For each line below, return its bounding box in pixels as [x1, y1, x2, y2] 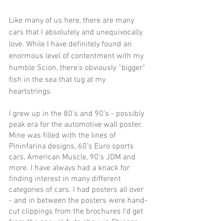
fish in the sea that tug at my [9, 75, 108, 85]
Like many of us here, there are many [9, 16, 136, 26]
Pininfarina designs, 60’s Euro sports [9, 142, 136, 152]
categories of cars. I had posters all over [9, 185, 146, 195]
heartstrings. [9, 87, 54, 97]
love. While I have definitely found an [9, 39, 134, 50]
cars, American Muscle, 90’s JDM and [9, 152, 138, 163]
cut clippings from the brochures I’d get [9, 207, 145, 217]
